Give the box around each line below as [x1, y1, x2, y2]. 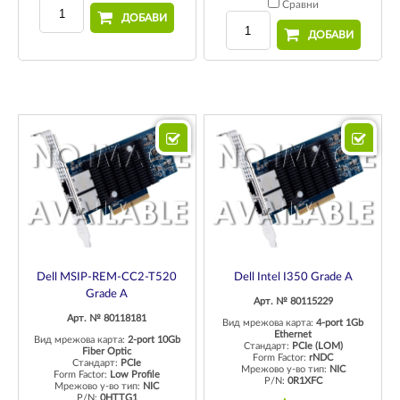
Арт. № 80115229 [253, 296, 333, 307]
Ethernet [274, 329, 312, 340]
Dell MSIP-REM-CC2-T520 [37, 271, 178, 284]
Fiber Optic [82, 346, 132, 357]
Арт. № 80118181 [67, 313, 147, 324]
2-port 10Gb [127, 335, 180, 346]
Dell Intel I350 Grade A [233, 271, 353, 284]
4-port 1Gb [316, 318, 364, 329]
